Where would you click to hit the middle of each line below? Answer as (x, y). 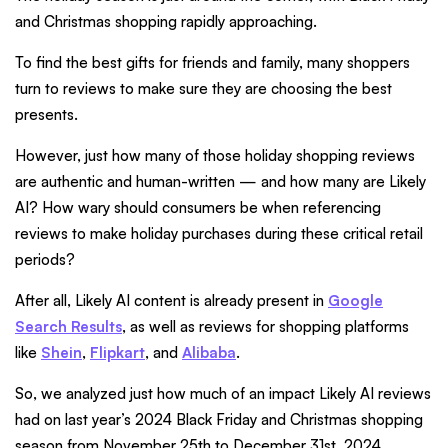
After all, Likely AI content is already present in (171, 301)
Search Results (68, 327)
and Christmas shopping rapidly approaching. (168, 22)
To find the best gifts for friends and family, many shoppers (212, 63)
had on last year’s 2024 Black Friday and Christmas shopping (219, 420)
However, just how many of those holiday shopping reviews (215, 156)
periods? (45, 260)
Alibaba (209, 353)
